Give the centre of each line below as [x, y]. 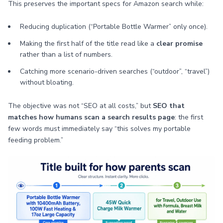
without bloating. [47, 82]
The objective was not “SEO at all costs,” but [80, 106]
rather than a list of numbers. [66, 55]
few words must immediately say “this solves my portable [99, 129]
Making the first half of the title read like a [88, 44]
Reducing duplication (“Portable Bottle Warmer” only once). [114, 27]
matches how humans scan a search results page [91, 117]
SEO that [169, 106]
